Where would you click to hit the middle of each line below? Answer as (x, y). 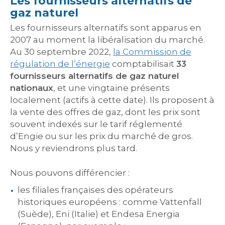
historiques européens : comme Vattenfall (110, 202)
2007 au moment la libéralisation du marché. (107, 40)
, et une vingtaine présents (111, 88)
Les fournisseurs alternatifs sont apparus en (106, 28)
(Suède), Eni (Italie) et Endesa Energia (99, 214)
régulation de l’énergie (60, 64)
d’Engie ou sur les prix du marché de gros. (101, 136)
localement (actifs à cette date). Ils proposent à (112, 100)
